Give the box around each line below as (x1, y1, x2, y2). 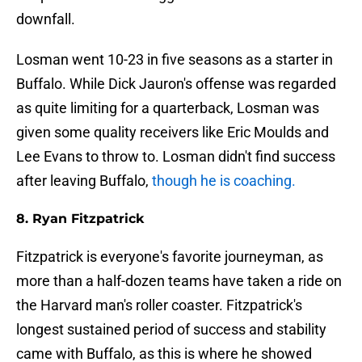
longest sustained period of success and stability (16, 321, 326, 339)
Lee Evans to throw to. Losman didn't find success (16, 148, 335, 166)
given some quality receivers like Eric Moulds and (16, 124, 329, 141)
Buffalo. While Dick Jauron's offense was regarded (16, 75, 336, 93)
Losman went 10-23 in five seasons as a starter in (16, 51, 333, 69)
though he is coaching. (152, 172, 296, 190)
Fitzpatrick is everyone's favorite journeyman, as (16, 248, 323, 266)
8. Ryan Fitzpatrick (16, 211, 144, 227)
